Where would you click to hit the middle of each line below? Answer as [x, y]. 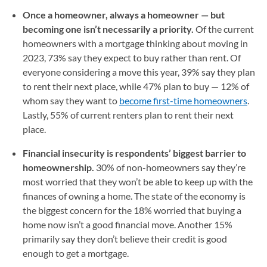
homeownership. [58, 167]
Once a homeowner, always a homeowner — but [124, 15]
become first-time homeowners [183, 100]
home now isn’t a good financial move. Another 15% [128, 224]
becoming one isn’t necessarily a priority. [109, 29]
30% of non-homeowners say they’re [170, 167]
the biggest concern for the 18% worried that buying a [132, 210]
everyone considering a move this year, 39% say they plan [139, 72]
